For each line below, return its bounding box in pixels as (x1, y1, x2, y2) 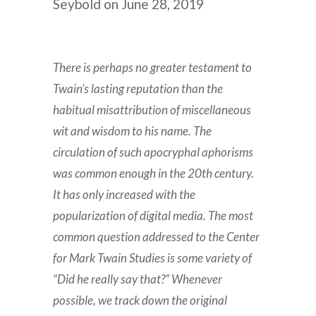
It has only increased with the (53, 187, 196, 202)
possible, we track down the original (53, 293, 228, 308)
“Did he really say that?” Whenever (53, 272, 223, 287)
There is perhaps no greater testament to (53, 60, 253, 75)
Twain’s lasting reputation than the (53, 81, 224, 97)
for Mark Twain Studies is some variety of (53, 250, 253, 266)
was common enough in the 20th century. (53, 166, 255, 181)
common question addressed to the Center (53, 229, 260, 245)
